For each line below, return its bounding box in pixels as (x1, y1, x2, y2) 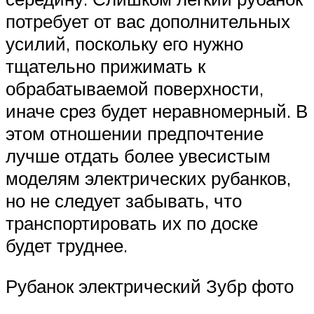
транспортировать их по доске (6, 212, 258, 235)
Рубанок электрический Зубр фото (6, 274, 294, 297)
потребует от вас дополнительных (6, 10, 290, 33)
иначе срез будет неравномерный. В (6, 100, 308, 123)
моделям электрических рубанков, (6, 167, 291, 190)
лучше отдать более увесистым (6, 144, 271, 168)
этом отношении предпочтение (6, 122, 264, 145)
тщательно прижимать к (6, 55, 205, 78)
